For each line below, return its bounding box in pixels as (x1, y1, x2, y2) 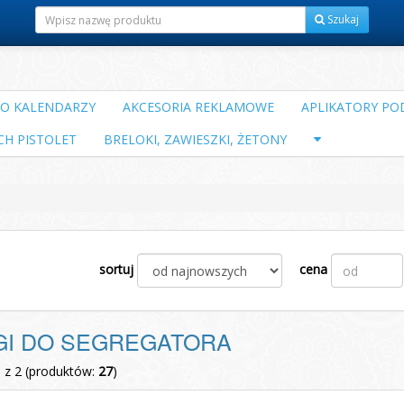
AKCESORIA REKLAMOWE (123, 98, 274, 115)
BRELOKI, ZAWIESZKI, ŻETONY (104, 131, 287, 148)
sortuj (99, 260, 134, 278)
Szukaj (325, 12, 359, 27)
